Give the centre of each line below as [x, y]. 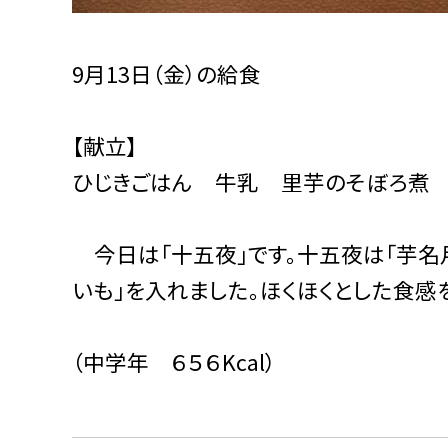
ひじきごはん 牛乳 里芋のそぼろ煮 [251, 181]
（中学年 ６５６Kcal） [174, 361]
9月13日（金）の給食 [166, 73]
